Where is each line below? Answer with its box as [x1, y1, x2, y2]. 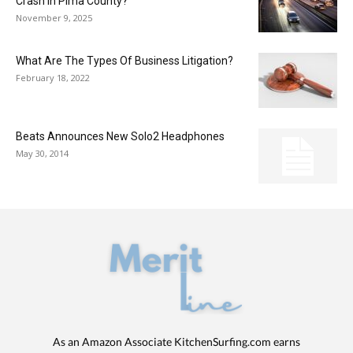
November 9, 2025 [16, 11, 92, 24]
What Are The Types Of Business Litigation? [16, 54, 233, 67]
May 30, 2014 [16, 147, 69, 159]
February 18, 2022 [16, 71, 90, 84]
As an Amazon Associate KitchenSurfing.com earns [52, 334, 300, 348]
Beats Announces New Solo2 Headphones [16, 129, 225, 143]
